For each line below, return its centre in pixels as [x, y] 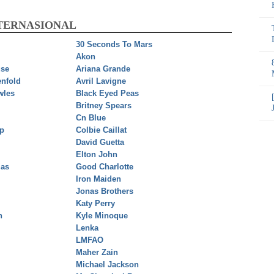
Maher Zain [97, 253]
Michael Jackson [107, 265]
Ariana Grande [103, 69]
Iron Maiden [98, 179]
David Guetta [100, 143]
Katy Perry [95, 204]
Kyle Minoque [102, 216]
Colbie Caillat [101, 130]
